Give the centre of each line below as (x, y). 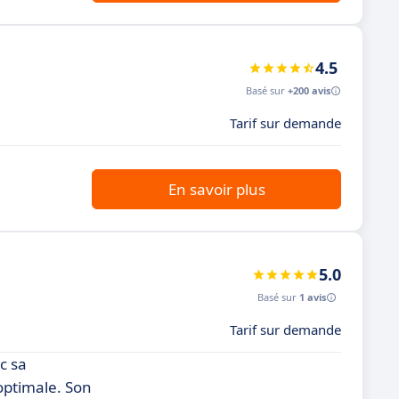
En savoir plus (216, 189)
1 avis (313, 297)
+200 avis (309, 90)
